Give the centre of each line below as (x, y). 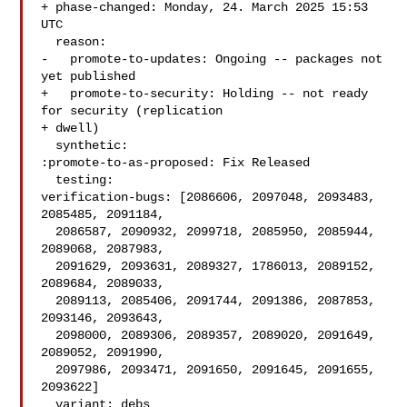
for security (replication (132, 111)
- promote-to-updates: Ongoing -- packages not (212, 59)
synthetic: (49, 145)
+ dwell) (70, 128)
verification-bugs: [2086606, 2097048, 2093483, (208, 197)
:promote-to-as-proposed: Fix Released (176, 163)
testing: (49, 180)
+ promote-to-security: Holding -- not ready (205, 94)
